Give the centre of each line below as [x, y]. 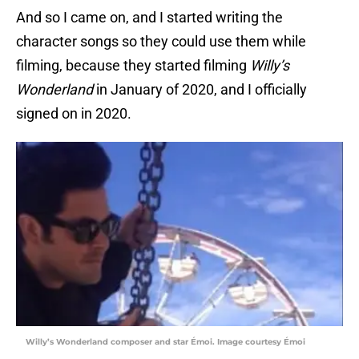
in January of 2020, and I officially [200, 90]
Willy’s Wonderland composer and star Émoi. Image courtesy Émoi [165, 342]
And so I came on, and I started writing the [149, 18]
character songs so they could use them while [161, 42]
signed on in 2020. [74, 114]
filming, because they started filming [133, 66]
